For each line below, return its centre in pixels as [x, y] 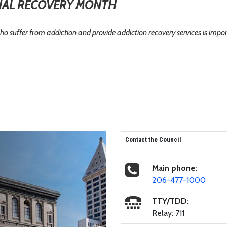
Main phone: [174, 168]
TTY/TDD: [170, 201]
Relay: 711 [168, 213]
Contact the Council [153, 139]
